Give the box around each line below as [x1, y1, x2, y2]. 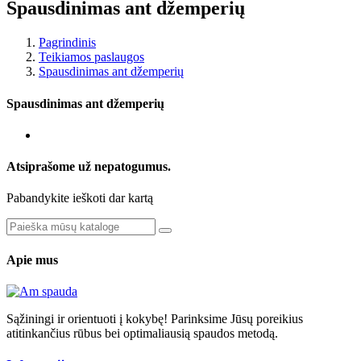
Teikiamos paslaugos [39, 50, 144, 64]
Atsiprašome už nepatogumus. [6, 160, 171, 174]
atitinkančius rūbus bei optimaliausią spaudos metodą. [6, 326, 278, 340]
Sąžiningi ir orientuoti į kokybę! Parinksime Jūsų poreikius [6, 311, 303, 326]
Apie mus [6, 252, 58, 267]
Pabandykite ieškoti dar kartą [6, 191, 153, 205]
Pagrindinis [39, 35, 96, 50]
